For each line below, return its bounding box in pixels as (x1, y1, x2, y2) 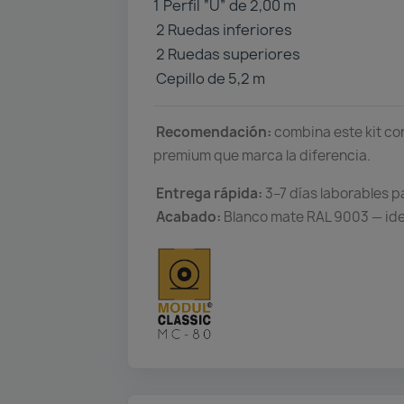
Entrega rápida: (156, 183, 262, 203)
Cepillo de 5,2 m (153, 68, 265, 88)
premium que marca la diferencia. (153, 145, 371, 165)
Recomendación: (156, 122, 271, 142)
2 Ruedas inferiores (153, 19, 292, 40)
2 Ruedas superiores (153, 43, 300, 64)
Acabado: (156, 207, 221, 226)
